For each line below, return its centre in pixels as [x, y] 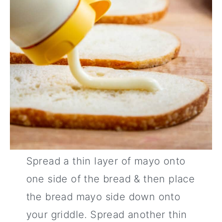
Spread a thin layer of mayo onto [106, 161]
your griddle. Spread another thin [107, 215]
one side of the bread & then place [111, 179]
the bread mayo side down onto [103, 197]
